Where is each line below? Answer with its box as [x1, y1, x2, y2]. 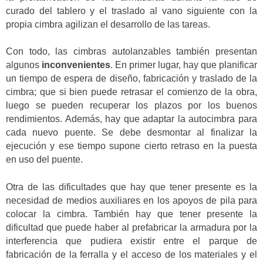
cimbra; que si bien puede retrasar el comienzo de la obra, [6, 87, 257, 97]
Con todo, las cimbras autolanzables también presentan [6, 46, 257, 57]
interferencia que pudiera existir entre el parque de [6, 235, 257, 246]
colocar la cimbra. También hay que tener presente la [6, 208, 257, 219]
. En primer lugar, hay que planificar [110, 60, 257, 70]
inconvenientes [42, 60, 110, 70]
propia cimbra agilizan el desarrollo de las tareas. [6, 19, 210, 29]
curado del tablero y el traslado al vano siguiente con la [6, 5, 257, 16]
